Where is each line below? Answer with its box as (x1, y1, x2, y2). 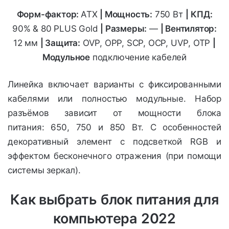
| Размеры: (100, 23, 147, 34)
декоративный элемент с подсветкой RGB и (8, 136, 221, 147)
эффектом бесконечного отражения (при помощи (8, 150, 221, 161)
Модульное (42, 52, 90, 62)
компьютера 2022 (53, 210, 176, 227)
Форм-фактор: (16, 9, 81, 19)
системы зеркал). (8, 165, 81, 175)
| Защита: (40, 37, 81, 48)
